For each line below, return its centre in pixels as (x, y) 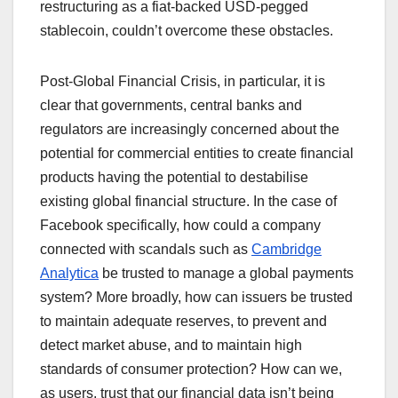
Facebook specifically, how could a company (180, 225)
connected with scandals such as (146, 249)
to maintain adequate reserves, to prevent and (183, 321)
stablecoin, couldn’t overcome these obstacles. (188, 30)
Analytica (69, 273)
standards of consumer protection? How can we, (191, 369)
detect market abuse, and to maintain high (171, 345)
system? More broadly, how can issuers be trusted (196, 297)
